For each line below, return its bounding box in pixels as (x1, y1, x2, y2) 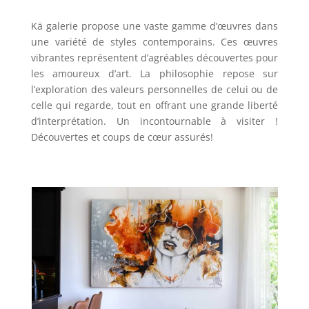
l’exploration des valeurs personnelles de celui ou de (30, 83, 279, 97)
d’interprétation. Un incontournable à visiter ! (30, 114, 279, 128)
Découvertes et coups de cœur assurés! (30, 130, 213, 144)
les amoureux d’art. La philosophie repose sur (30, 67, 279, 81)
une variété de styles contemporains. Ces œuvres (30, 35, 279, 49)
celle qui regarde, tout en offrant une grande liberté (30, 99, 279, 112)
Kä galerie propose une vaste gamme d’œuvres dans (30, 19, 279, 33)
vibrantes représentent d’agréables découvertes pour (30, 51, 279, 65)
